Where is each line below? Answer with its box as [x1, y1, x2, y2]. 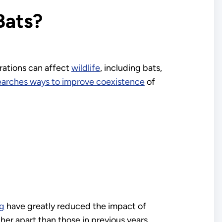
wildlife [71, 62, 100, 73]
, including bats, [100, 62, 162, 73]
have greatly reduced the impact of [4, 200, 146, 212]
